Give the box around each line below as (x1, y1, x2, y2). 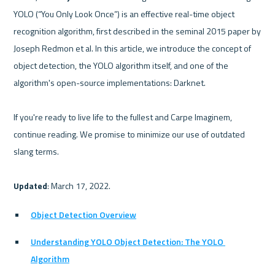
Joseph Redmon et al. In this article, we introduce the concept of (14, 41, 252, 55)
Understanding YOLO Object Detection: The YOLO (30, 235, 223, 249)
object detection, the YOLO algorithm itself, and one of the (14, 58, 229, 72)
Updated (14, 179, 48, 192)
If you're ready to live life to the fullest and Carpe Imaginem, (14, 110, 233, 123)
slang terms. (14, 144, 60, 158)
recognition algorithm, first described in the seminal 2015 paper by (14, 24, 261, 37)
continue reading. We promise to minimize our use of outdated (14, 127, 246, 141)
